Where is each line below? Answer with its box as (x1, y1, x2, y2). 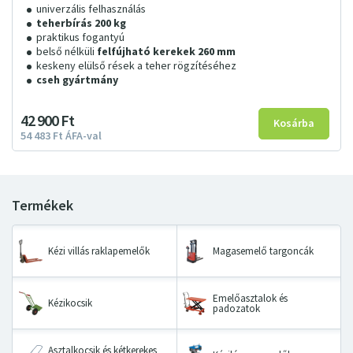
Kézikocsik (48, 296, 92, 310)
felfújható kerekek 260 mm (97, 44, 236, 60)
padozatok (212, 301, 260, 315)
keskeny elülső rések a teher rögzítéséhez (36, 58, 236, 74)
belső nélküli (36, 44, 97, 60)
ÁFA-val (65, 128, 102, 144)
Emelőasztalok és (212, 291, 288, 305)
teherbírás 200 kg (36, 16, 126, 32)
